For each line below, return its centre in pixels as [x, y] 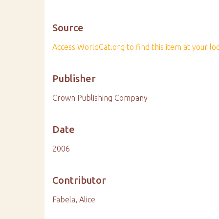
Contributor [79, 180]
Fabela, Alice [74, 199]
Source [68, 28]
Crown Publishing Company [100, 98]
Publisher [74, 78]
